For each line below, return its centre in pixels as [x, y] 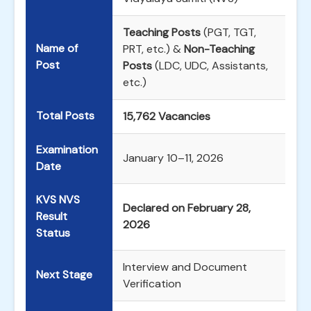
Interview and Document [185, 267]
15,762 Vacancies [167, 116]
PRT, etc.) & [153, 49]
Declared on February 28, [187, 208]
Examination [67, 150]
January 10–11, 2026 [173, 158]
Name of [57, 48]
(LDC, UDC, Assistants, [210, 66]
